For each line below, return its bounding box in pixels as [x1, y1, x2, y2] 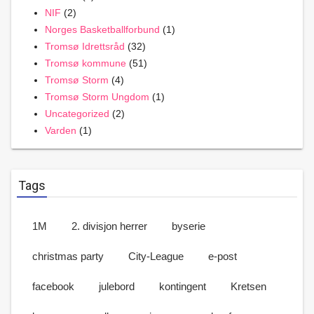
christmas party [32, 250, 104, 262]
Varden [45, 125, 76, 136]
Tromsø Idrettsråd [45, 41, 125, 52]
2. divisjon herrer [71, 220, 147, 232]
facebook [32, 280, 74, 292]
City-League [128, 250, 184, 262]
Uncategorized [45, 108, 109, 119]
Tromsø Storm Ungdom [45, 91, 149, 102]
